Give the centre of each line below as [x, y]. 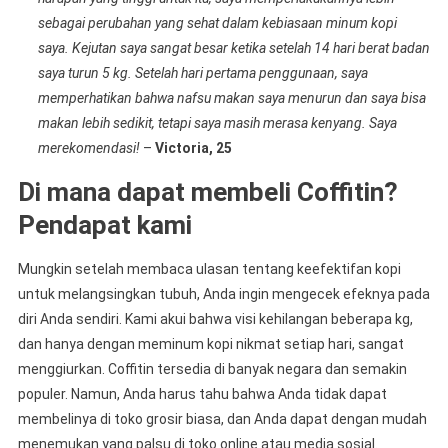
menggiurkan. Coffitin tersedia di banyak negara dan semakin [212, 369]
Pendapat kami [104, 225]
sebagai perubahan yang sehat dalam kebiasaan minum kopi [217, 23]
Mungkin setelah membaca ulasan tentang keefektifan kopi [209, 269]
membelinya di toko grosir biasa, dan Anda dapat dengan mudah [222, 419]
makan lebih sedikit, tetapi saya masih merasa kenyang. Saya [217, 123]
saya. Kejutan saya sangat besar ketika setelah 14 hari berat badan [233, 48]
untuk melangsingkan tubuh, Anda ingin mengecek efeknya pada [223, 294]
